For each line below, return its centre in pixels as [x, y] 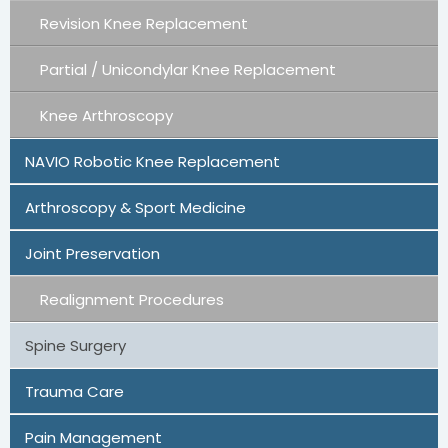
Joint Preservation [92, 253]
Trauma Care [74, 391]
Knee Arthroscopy [106, 115]
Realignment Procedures [132, 299]
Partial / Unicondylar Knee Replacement [188, 69]
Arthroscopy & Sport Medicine [135, 207]
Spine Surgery [75, 345]
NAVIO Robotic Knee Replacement [152, 161]
